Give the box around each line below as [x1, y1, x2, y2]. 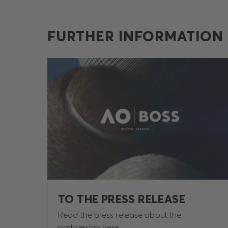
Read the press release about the [58, 210, 182, 220]
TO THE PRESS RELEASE [58, 192, 185, 207]
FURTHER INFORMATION [47, 27, 223, 45]
